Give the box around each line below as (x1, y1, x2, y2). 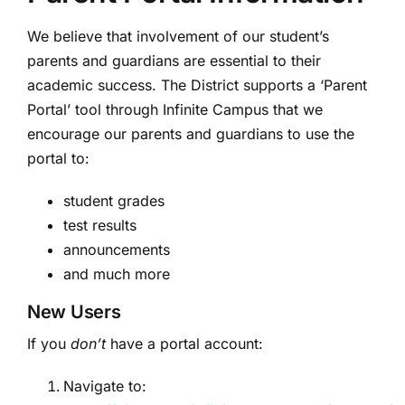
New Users (27, 301, 121, 324)
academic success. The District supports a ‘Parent (27, 76, 367, 95)
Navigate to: (63, 377, 146, 396)
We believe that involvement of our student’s (27, 27, 329, 46)
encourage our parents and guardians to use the (27, 125, 354, 144)
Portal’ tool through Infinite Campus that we (27, 100, 323, 119)
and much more (63, 265, 170, 284)
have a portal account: (106, 334, 263, 353)
